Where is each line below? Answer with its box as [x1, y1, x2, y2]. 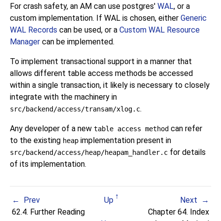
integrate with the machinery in [10, 92, 117, 102]
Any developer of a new [10, 124, 94, 134]
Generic [181, 13, 207, 23]
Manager [10, 37, 40, 47]
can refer [169, 124, 202, 134]
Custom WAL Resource [119, 25, 200, 35]
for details [168, 147, 206, 157]
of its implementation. [10, 159, 86, 169]
